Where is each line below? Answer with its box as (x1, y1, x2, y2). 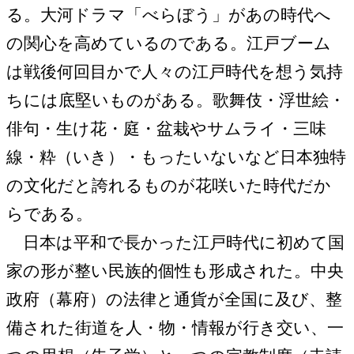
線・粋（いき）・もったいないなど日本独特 (6, 147, 346, 167)
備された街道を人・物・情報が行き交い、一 (6, 318, 344, 337)
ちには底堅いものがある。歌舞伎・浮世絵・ (6, 90, 345, 110)
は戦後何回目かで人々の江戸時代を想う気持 (6, 62, 343, 81)
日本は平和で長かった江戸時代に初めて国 (6, 232, 345, 252)
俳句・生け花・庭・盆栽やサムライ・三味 (6, 119, 326, 138)
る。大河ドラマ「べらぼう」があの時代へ (6, 5, 331, 24)
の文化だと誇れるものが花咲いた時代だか (6, 175, 331, 195)
